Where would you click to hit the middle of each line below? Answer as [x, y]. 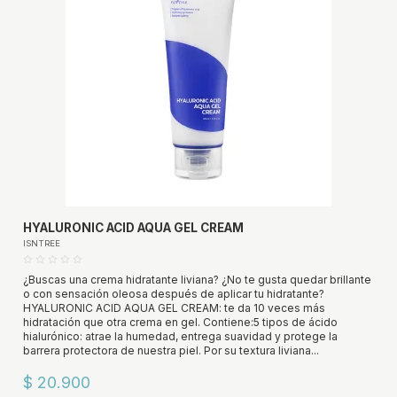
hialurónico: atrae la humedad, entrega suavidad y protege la [180, 337]
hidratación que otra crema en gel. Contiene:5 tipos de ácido [180, 323]
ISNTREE [41, 244]
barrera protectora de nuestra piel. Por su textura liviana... [171, 351]
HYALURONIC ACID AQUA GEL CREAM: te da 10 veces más [174, 308]
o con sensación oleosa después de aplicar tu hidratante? [173, 294]
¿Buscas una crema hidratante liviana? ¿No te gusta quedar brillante [197, 280]
